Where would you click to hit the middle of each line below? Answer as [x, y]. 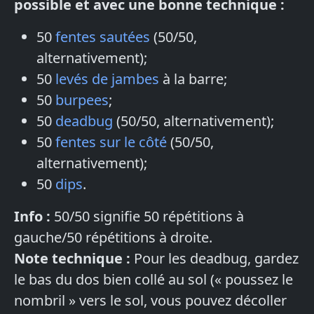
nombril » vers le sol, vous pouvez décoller [150, 301]
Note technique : [72, 259]
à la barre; [193, 79]
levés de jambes [107, 79]
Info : [32, 217]
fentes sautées [103, 37]
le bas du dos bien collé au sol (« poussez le [153, 280]
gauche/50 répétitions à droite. [113, 238]
